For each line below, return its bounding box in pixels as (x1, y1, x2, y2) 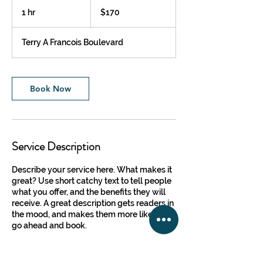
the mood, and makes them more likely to (12, 210, 169, 219)
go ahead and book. (12, 221, 87, 230)
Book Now (30, 83, 71, 94)
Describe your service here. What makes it (12, 165, 172, 174)
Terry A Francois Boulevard (22, 38, 123, 47)
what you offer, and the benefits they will (12, 187, 166, 197)
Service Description (12, 138, 100, 155)
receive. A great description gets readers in (12, 198, 174, 208)
